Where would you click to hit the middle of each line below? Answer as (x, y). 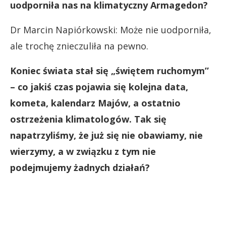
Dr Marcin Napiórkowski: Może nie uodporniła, (111, 30)
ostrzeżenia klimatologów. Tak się (88, 119)
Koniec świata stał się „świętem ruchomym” (109, 70)
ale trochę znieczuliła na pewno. (79, 46)
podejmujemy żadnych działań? (80, 167)
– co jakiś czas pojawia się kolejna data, (99, 87)
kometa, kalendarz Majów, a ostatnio (95, 103)
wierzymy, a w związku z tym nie (83, 151)
